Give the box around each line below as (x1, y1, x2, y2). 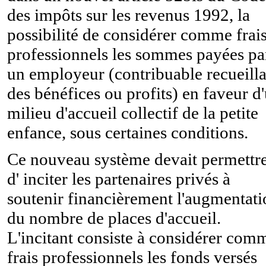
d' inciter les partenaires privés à (7, 169, 230, 188)
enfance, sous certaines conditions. (7, 122, 248, 142)
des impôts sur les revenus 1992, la (7, 5, 250, 24)
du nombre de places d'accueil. (7, 208, 221, 227)
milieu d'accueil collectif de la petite (7, 103, 258, 122)
